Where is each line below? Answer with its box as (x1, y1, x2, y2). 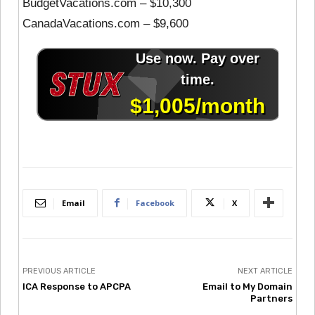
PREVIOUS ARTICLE (22, 266, 96, 276)
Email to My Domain (202, 281, 292, 292)
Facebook (136, 197, 174, 208)
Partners (250, 292, 292, 304)
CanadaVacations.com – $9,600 (22, 16, 188, 30)
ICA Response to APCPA (22, 281, 131, 292)
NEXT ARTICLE (237, 266, 292, 276)
